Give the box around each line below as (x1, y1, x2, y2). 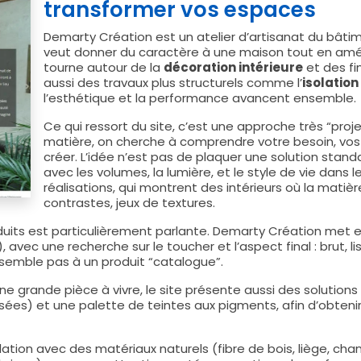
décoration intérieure (164, 59, 303, 76)
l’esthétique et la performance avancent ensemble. (44, 89, 356, 106)
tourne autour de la (44, 59, 164, 76)
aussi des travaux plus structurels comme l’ (44, 74, 302, 91)
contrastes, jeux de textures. (44, 194, 215, 211)
